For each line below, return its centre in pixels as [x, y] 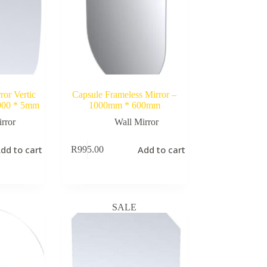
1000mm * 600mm [124, 105]
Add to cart [162, 150]
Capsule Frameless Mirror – [125, 94]
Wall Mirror [136, 122]
